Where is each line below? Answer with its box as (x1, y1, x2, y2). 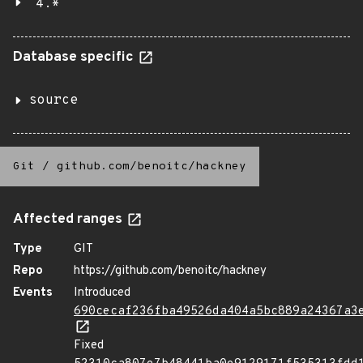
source (29, 92, 78, 109)
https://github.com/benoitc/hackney (74, 263, 267, 279)
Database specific (13, 49, 137, 66)
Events (13, 285, 53, 301)
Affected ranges (13, 211, 126, 228)
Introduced (74, 285, 130, 301)
